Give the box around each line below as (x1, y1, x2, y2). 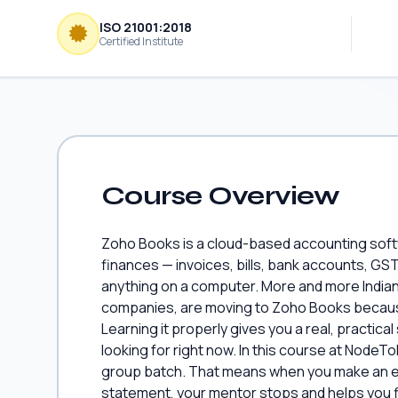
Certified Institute (99, 33, 183, 49)
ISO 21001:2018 (99, 18, 192, 36)
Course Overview (101, 179, 339, 211)
